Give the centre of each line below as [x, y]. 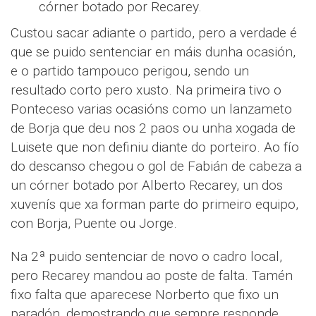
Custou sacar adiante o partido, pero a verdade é [154, 33]
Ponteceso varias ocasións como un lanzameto [151, 109]
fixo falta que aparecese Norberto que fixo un [145, 295]
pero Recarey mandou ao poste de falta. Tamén [152, 276]
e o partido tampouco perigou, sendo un [130, 71]
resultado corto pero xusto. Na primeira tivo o [146, 90]
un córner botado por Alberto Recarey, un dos [147, 186]
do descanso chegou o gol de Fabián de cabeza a [156, 166]
